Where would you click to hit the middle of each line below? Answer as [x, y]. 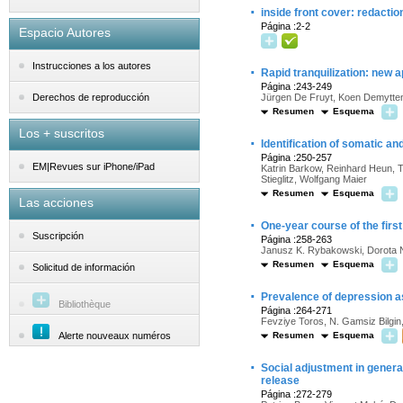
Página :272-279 [296, 394]
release [280, 381]
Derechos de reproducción [91, 98]
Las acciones [56, 202]
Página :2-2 [286, 26]
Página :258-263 [296, 239]
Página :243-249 [296, 86]
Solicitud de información [84, 268]
